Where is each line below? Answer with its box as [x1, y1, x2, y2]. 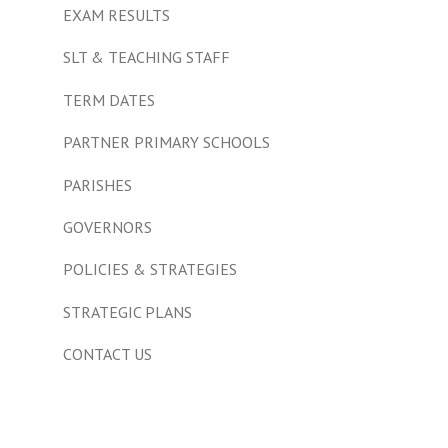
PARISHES [63, 174, 132, 195]
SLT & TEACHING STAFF [63, 47, 230, 68]
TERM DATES [63, 89, 155, 110]
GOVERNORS [63, 216, 152, 237]
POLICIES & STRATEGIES [63, 259, 237, 280]
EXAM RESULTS [63, 5, 170, 26]
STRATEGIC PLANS [63, 301, 192, 322]
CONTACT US [63, 344, 152, 365]
